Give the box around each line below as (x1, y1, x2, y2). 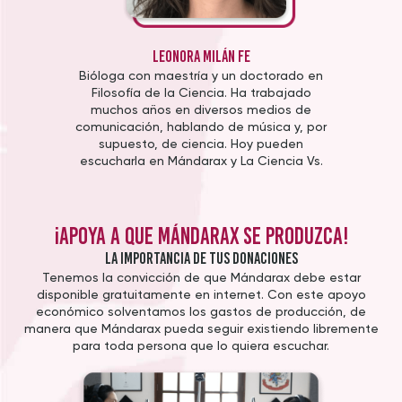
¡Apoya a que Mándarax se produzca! (54, 221, 348, 250)
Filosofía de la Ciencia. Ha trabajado (91, 86, 311, 100)
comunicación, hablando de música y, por (75, 120, 327, 134)
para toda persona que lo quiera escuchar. (73, 339, 329, 353)
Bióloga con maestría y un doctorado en (79, 69, 323, 83)
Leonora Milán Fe (152, 46, 250, 66)
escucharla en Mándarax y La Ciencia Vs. (79, 154, 323, 168)
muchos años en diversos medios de (91, 103, 311, 117)
